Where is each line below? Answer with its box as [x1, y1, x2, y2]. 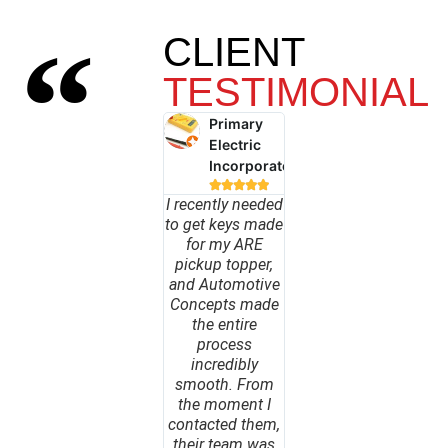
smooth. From [174, 375, 274, 395]
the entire [191, 315, 257, 335]
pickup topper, [175, 255, 273, 275]
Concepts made [169, 295, 279, 315]
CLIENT [162, 30, 305, 75]
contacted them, [168, 415, 280, 435]
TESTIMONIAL [162, 70, 429, 115]
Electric [208, 136, 261, 154]
